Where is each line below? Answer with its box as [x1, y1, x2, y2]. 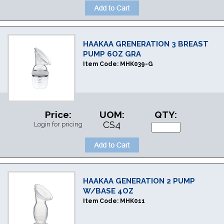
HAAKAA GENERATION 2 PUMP [82, 176, 195, 185]
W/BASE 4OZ [82, 186, 133, 195]
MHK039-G [119, 60, 153, 67]
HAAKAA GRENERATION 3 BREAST [82, 39, 208, 48]
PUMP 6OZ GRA [82, 49, 141, 58]
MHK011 [119, 197, 145, 204]
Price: [44, 109, 71, 120]
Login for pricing [33, 120, 82, 128]
